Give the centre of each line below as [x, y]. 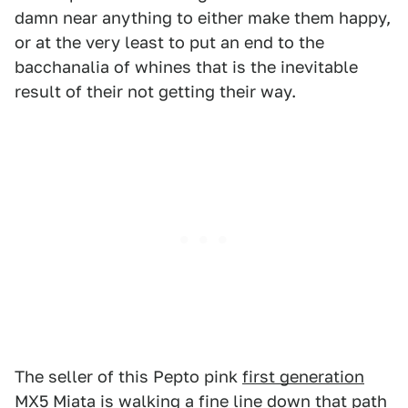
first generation [303, 377]
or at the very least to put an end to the [169, 42]
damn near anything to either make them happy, [203, 18]
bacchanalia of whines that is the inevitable [186, 67]
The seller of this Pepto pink [128, 377]
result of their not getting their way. [155, 92]
